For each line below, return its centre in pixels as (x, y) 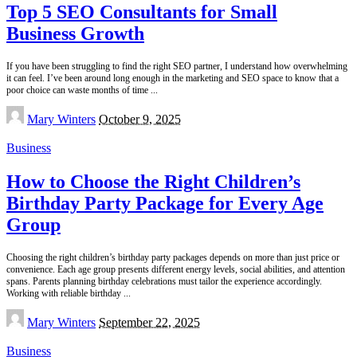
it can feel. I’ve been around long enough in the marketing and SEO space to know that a (173, 78)
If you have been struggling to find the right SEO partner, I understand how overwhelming (177, 67)
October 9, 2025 (140, 120)
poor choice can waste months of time (78, 90)
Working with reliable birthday (65, 293)
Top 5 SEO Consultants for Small (142, 12)
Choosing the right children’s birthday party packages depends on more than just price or (173, 257)
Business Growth (75, 34)
